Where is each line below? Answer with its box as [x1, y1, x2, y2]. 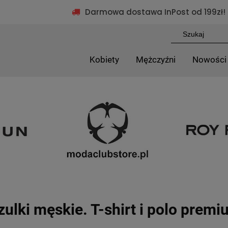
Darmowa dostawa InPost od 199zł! [84, 7, 225, 17]
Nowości [192, 55, 227, 65]
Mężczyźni [136, 55, 176, 65]
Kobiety [90, 55, 120, 65]
